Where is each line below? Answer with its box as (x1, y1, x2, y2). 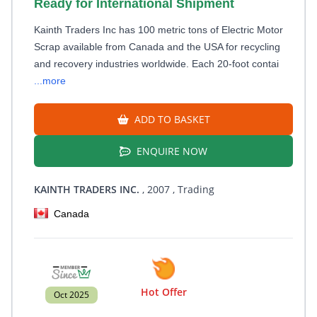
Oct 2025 (54, 289, 89, 301)
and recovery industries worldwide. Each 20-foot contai (34, 58, 279, 69)
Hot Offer (140, 285, 187, 299)
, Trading (170, 183, 214, 196)
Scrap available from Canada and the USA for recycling (34, 41, 280, 52)
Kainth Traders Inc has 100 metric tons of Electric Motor (34, 24, 283, 35)
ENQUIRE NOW (134, 144, 207, 158)
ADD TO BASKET (131, 113, 210, 126)
